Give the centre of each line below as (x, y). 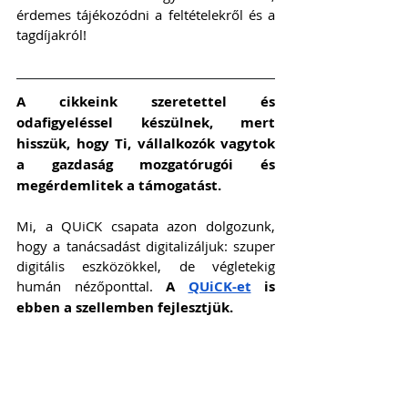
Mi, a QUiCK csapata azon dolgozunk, (146, 226)
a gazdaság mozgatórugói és (146, 165)
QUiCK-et (219, 287)
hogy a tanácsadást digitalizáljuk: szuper (146, 246)
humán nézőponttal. (91, 286)
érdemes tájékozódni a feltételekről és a (146, 15)
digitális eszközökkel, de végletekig (146, 266)
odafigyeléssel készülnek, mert (146, 123)
